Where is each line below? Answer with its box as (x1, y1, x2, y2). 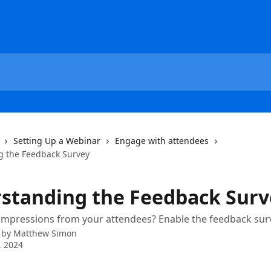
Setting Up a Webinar (13, 135, 100, 146)
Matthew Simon (13, 227, 77, 239)
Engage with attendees (115, 135, 209, 146)
